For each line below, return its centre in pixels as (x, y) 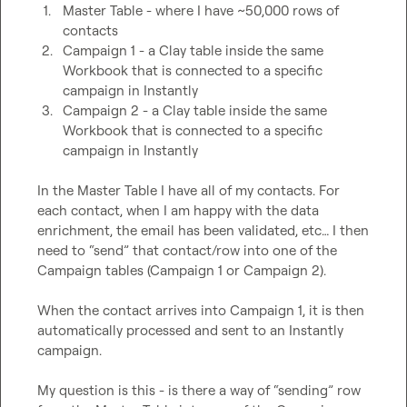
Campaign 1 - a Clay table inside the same (193, 50)
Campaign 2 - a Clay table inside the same (195, 110)
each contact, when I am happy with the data (178, 210)
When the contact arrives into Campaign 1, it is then (201, 310)
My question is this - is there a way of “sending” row (199, 390)
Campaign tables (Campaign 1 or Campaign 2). (182, 270)
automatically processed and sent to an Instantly (190, 330)
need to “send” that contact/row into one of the (187, 250)
